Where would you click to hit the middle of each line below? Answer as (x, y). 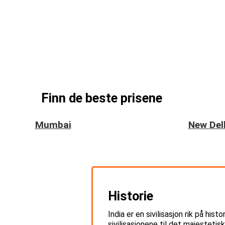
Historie (131, 196)
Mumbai (53, 125)
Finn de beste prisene (102, 98)
